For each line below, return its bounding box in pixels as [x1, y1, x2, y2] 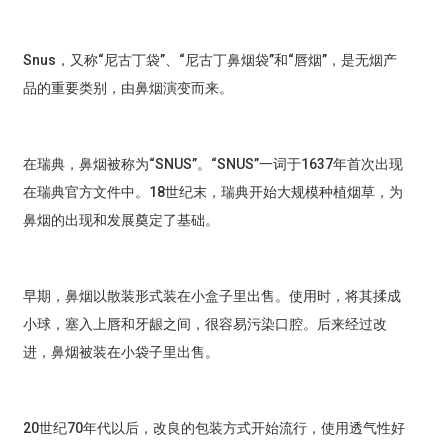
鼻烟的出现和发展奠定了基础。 [22, 212, 219, 229]
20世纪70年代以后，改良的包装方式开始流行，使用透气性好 [22, 420, 405, 437]
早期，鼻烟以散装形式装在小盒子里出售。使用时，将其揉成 [22, 288, 401, 305]
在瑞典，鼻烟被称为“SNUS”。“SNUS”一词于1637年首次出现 [22, 156, 403, 173]
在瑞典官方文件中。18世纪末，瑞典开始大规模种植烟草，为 [22, 184, 403, 201]
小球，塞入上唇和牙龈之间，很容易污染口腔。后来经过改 [22, 316, 387, 333]
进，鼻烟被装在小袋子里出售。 [22, 344, 219, 361]
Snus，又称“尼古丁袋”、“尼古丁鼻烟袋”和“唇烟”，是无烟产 [22, 52, 397, 69]
